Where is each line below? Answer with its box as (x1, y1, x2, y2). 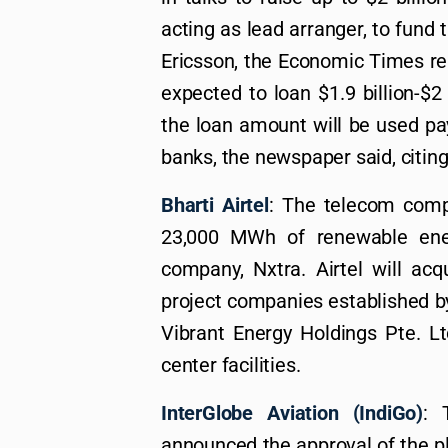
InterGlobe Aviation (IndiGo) (161, 401, 424, 426)
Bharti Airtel (161, 193, 269, 218)
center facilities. (161, 353, 301, 378)
